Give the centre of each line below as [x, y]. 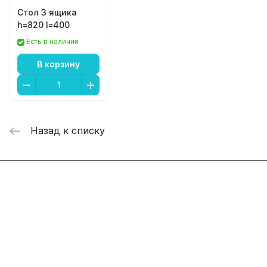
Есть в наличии [52, 41]
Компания [34, 203]
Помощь [30, 246]
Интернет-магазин [57, 181]
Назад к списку [68, 131]
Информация [41, 224]
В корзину [58, 64]
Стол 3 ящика [29, 12]
